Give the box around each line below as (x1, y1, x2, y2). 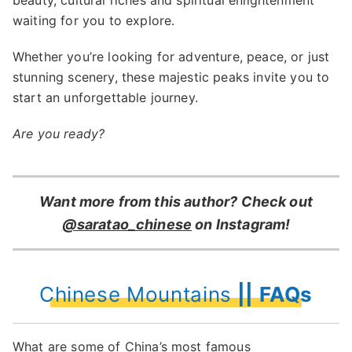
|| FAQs (231, 282, 313, 306)
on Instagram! (195, 216, 291, 233)
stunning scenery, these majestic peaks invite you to (13, 69, 330, 85)
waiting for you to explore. (13, 13, 175, 28)
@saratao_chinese (61, 216, 192, 233)
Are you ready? (13, 126, 105, 141)
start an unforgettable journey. (13, 90, 203, 105)
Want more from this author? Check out (39, 193, 313, 210)
